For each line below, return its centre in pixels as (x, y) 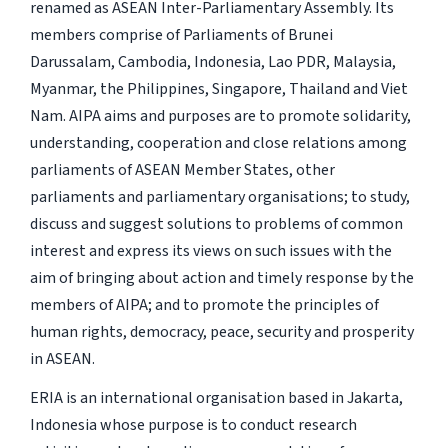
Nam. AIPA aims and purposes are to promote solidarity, (220, 116)
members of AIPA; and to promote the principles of (204, 305)
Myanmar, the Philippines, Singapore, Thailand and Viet (218, 89)
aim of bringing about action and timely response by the (221, 278)
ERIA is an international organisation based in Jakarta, (216, 398)
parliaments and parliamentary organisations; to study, (219, 197)
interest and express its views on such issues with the (210, 251)
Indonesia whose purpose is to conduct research (193, 425)
